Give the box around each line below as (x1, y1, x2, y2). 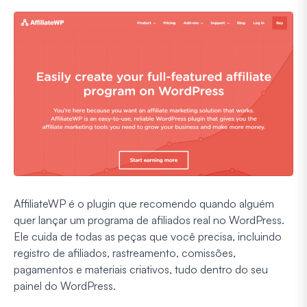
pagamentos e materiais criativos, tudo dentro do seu (14, 262, 268, 277)
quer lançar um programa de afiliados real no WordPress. (14, 213, 284, 228)
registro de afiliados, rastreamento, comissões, (14, 246, 236, 260)
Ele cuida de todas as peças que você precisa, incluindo (14, 230, 282, 244)
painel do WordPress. (14, 279, 116, 293)
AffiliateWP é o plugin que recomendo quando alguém (14, 197, 274, 211)
